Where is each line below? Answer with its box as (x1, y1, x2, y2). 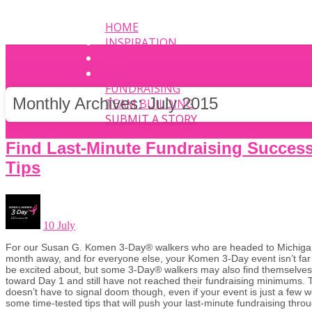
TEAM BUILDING (104, 96, 194, 111)
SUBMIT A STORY (104, 111, 197, 127)
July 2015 (148, 93, 218, 113)
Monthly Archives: (13, 93, 148, 113)
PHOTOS (104, 65, 151, 81)
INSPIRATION (104, 35, 177, 50)
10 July (43, 219, 75, 231)
